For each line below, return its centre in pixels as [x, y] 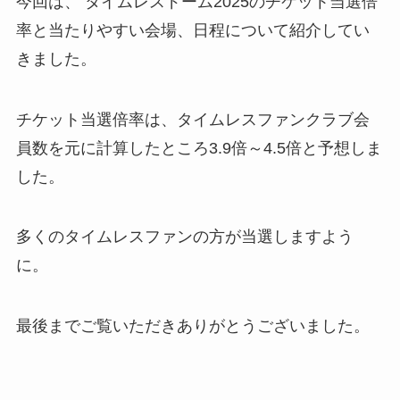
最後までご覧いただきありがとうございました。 [192, 326]
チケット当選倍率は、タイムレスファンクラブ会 [192, 119]
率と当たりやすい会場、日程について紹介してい [192, 30]
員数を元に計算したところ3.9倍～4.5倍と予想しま [199, 148]
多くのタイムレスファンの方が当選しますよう [184, 237]
